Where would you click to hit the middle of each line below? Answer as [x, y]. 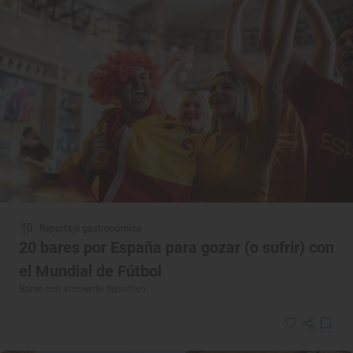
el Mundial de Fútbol [90, 271]
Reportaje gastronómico [91, 228]
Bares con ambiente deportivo [82, 289]
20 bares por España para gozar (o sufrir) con [176, 247]
